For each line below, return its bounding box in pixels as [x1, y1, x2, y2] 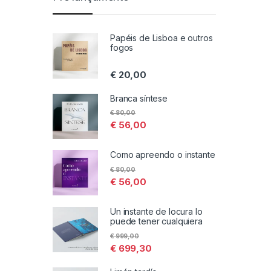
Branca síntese [110, 93, 168, 103]
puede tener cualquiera [110, 216, 203, 227]
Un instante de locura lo [110, 206, 203, 217]
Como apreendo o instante [110, 149, 215, 160]
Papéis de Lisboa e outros [110, 33, 213, 44]
